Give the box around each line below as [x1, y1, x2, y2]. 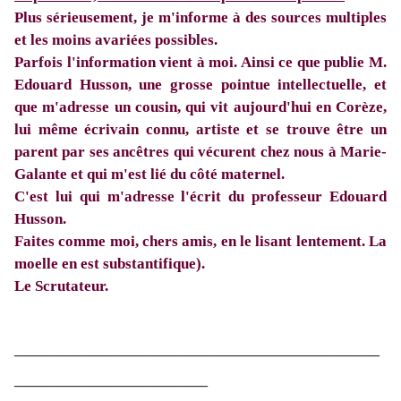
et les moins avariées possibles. [14, 31, 218, 49]
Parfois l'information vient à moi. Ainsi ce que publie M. [14, 54, 387, 72]
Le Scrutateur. [14, 277, 108, 295]
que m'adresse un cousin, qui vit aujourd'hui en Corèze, [14, 98, 387, 116]
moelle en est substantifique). [14, 255, 205, 273]
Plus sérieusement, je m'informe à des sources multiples [14, 9, 387, 27]
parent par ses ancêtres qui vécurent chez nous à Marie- [14, 143, 387, 161]
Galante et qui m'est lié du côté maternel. [14, 166, 285, 183]
